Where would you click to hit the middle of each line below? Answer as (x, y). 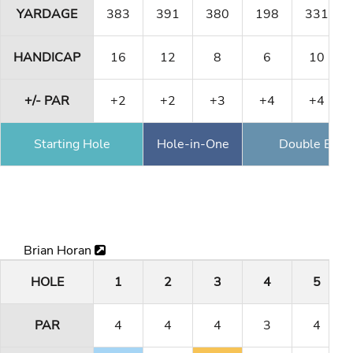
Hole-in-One (193, 144)
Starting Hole (72, 144)
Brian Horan (59, 251)
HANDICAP (47, 57)
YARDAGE (47, 14)
